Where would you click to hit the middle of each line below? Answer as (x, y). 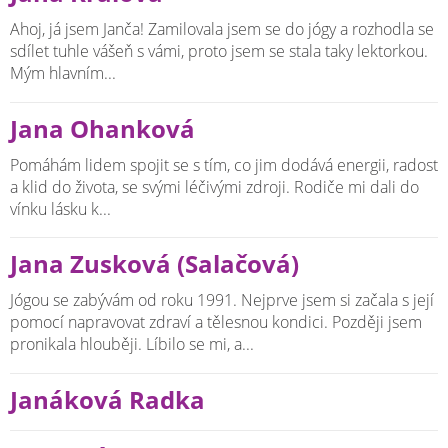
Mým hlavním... (63, 72)
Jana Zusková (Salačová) (154, 264)
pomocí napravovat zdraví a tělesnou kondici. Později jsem (216, 322)
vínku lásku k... (60, 208)
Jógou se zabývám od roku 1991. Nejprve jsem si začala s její (222, 300)
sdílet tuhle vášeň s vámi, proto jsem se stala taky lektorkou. (219, 50)
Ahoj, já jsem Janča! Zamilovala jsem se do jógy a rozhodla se (222, 28)
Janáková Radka (107, 400)
